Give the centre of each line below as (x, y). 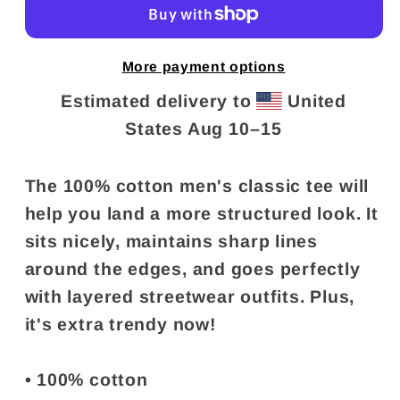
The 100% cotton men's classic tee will (197, 185)
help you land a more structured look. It (201, 213)
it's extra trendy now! (121, 324)
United (314, 101)
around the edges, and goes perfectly (192, 268)
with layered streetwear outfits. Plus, (190, 296)
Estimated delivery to (156, 101)
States (156, 129)
